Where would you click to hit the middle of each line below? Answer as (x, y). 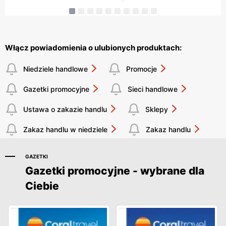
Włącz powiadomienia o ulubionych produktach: (93, 47)
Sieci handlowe (153, 89)
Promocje (142, 69)
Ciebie (42, 186)
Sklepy (157, 109)
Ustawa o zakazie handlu (65, 109)
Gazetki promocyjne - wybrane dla (115, 171)
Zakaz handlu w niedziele (65, 130)
